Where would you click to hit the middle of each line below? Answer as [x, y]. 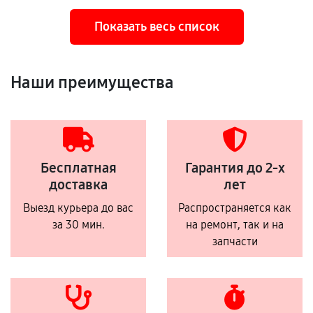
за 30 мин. [78, 225]
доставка [78, 184]
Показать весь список [156, 27]
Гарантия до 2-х [235, 168]
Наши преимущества [92, 82]
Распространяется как [235, 208]
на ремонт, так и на [235, 225]
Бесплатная [78, 168]
